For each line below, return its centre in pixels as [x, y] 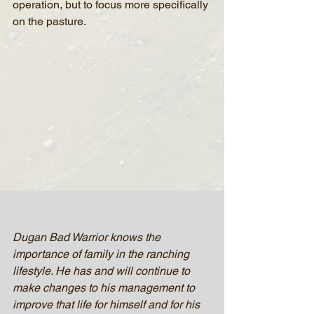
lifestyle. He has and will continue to [103, 271]
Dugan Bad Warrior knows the [88, 237]
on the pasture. [49, 21]
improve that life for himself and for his [108, 305]
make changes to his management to [105, 288]
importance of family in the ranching [102, 254]
